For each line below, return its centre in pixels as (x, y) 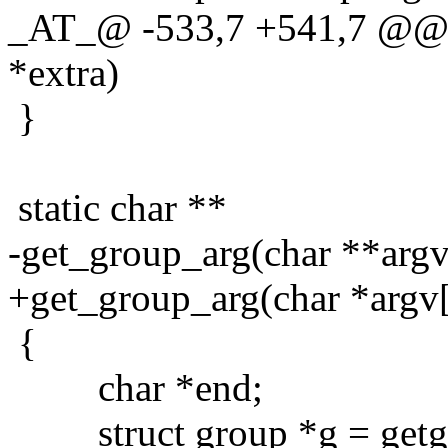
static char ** (117, 207)
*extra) (63, 72)
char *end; (135, 387)
